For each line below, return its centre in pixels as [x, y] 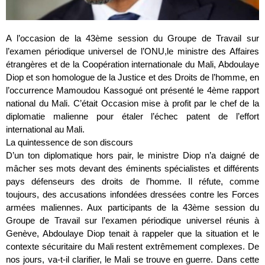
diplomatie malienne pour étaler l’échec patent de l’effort [132, 116]
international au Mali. [45, 129]
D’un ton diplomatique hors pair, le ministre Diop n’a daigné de [132, 155]
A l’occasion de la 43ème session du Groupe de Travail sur [132, 38]
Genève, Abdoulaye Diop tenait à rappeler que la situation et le [132, 233]
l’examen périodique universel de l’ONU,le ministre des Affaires [132, 51]
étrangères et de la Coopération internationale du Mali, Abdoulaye [132, 64]
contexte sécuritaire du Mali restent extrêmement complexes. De [132, 246]
